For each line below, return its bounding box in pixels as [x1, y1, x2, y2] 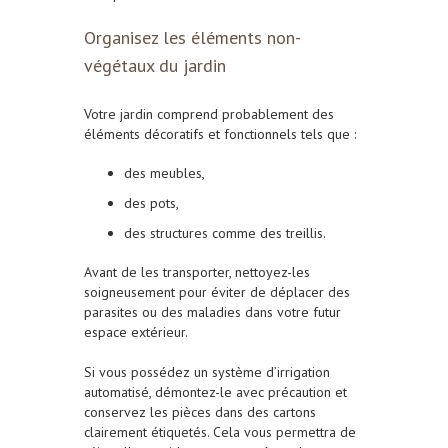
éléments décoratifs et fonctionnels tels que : [84, 125, 356, 144]
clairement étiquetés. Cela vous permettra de [84, 423, 356, 442]
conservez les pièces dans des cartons [84, 403, 316, 422]
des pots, [124, 194, 179, 213]
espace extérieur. [84, 323, 188, 342]
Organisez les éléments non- [84, 26, 301, 50]
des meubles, [124, 164, 205, 183]
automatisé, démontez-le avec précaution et [84, 383, 347, 402]
